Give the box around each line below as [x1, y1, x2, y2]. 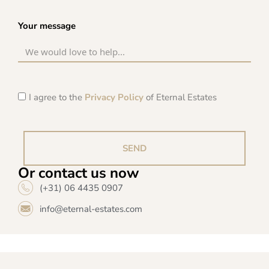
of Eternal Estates [144, 91, 217, 104]
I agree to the [29, 91, 85, 104]
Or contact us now [18, 163, 139, 183]
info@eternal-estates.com [40, 202, 143, 215]
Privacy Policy [85, 91, 144, 104]
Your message [18, 19, 76, 32]
